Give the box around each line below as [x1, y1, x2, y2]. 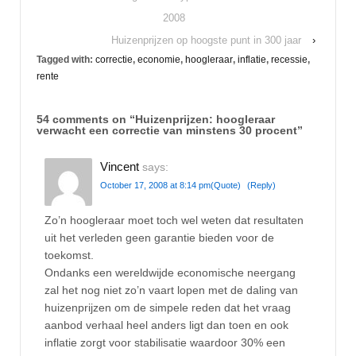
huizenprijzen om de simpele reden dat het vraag [44, 300, 291, 314]
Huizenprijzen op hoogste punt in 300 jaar [111, 33, 301, 46]
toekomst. [44, 248, 94, 261]
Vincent [100, 159, 139, 173]
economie [137, 53, 180, 65]
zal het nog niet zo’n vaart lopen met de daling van [44, 283, 298, 296]
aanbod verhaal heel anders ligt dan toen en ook [44, 318, 288, 331]
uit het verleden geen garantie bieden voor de [44, 230, 274, 244]
